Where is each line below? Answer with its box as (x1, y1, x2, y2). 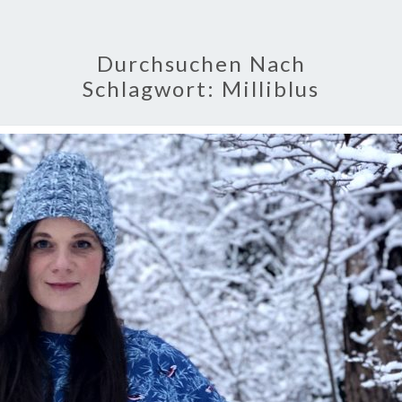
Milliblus (222, 75, 319, 101)
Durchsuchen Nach (96, 50, 306, 76)
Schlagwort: (83, 75, 222, 101)
